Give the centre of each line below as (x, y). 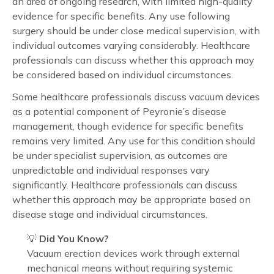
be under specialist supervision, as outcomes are (120, 155)
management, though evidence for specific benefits (128, 126)
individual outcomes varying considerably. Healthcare (131, 45)
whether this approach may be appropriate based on (131, 199)
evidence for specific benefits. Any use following (121, 16)
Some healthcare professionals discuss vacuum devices (136, 96)
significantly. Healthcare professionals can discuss (125, 184)
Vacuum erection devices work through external (133, 253)
